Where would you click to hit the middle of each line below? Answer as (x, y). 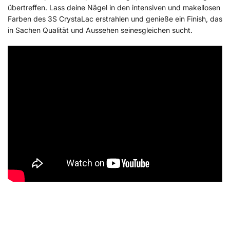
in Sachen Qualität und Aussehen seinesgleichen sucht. (100, 30)
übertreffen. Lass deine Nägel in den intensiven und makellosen (114, 7)
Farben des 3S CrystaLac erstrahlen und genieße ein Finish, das (115, 18)
